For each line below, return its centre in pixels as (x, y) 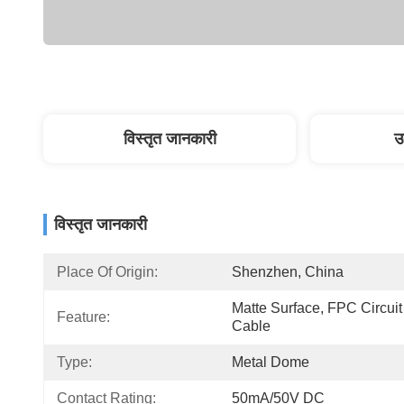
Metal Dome (271, 362)
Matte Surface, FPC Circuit (317, 308)
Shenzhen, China (288, 272)
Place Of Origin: (107, 272)
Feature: (83, 317)
